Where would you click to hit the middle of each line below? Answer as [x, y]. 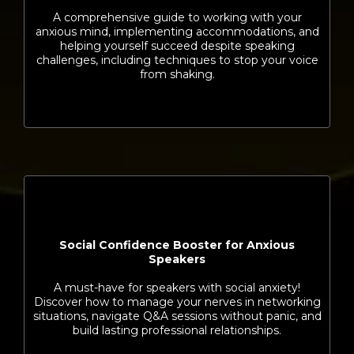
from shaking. [177, 74]
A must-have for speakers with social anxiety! [177, 288]
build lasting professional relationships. [177, 330]
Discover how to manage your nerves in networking [177, 302]
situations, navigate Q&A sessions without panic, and [177, 316]
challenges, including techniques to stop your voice [177, 60]
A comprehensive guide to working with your [177, 17]
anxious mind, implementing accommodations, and [177, 32]
